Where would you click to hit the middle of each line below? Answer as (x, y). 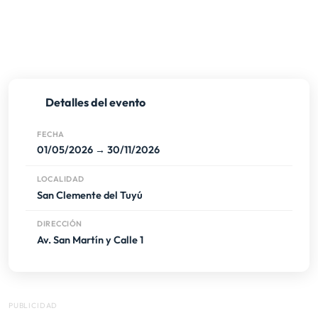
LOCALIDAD (61, 179)
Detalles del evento (95, 103)
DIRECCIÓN (60, 224)
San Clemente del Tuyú (90, 195)
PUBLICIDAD (33, 306)
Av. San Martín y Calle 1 (90, 240)
